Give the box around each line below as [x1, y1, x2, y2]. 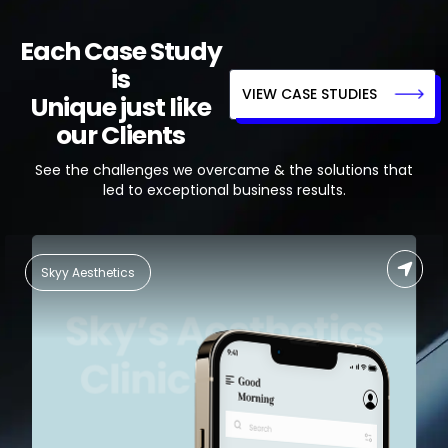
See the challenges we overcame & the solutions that [43, 160, 413, 181]
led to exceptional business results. [102, 180, 346, 201]
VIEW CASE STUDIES [242, 83, 377, 104]
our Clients [56, 118, 185, 154]
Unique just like [30, 90, 211, 126]
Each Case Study [19, 34, 222, 70]
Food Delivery [41, 263, 121, 281]
